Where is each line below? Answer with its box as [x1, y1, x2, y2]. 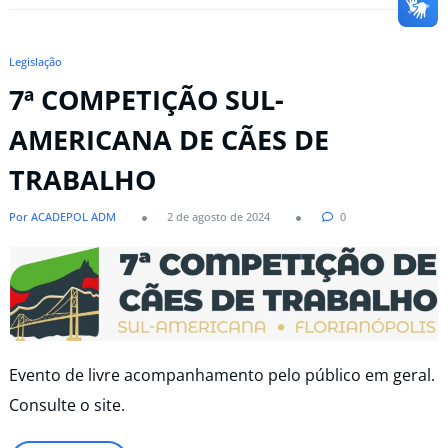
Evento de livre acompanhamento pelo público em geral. [9, 364, 435, 387]
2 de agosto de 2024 [167, 209, 270, 225]
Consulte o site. [9, 394, 125, 417]
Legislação [9, 54, 62, 70]
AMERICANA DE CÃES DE [9, 120, 329, 158]
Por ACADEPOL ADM [9, 209, 116, 225]
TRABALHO [9, 160, 156, 198]
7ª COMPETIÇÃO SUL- [9, 80, 284, 118]
